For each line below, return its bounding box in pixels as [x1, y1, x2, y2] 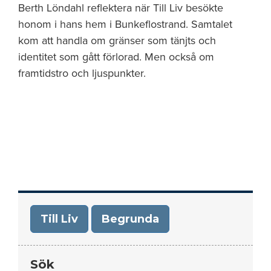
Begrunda [102, 212, 159, 226]
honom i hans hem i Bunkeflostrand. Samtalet [18, 18, 232, 31]
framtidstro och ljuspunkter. [18, 67, 146, 80]
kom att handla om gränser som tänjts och [18, 34, 216, 47]
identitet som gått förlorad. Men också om [18, 50, 214, 64]
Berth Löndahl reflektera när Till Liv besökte [18, 1, 223, 15]
